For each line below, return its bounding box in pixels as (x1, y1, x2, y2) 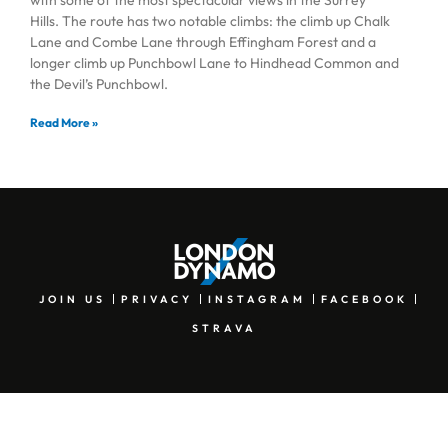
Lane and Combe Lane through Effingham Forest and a (30, 32, 376, 51)
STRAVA (191, 320, 257, 335)
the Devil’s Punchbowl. (30, 74, 168, 93)
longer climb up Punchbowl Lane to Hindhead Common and (30, 53, 399, 72)
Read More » (30, 114, 98, 130)
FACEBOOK (321, 291, 408, 306)
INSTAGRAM (208, 291, 306, 306)
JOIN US (39, 291, 106, 306)
